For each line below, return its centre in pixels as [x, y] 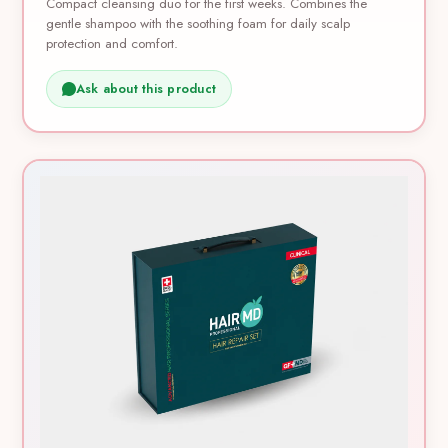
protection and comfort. [112, 44]
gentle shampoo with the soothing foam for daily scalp [198, 24]
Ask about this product [146, 89]
